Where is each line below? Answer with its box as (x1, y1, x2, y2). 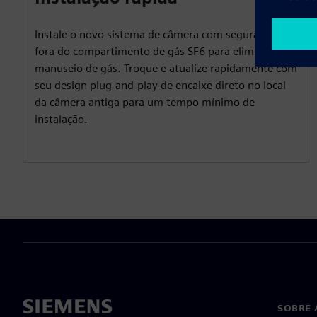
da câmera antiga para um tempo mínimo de (35, 96, 255, 109)
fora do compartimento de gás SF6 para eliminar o (35, 45, 282, 58)
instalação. (35, 113, 88, 126)
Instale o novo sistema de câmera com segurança (35, 28, 276, 41)
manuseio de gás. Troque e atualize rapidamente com (35, 62, 297, 75)
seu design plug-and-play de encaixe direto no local (35, 79, 286, 92)
